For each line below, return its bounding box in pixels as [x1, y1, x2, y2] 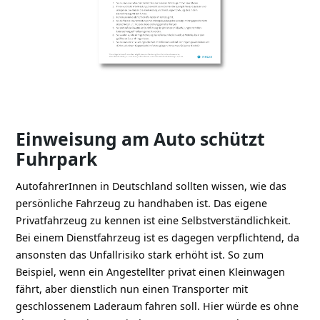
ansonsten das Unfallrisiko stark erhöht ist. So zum [16, 247, 264, 261]
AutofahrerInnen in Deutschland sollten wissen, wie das [16, 179, 287, 193]
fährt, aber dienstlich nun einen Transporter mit [16, 281, 249, 296]
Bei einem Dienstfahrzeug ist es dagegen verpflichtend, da [16, 230, 300, 244]
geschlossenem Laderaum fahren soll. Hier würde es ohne [16, 299, 299, 313]
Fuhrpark [16, 146, 98, 171]
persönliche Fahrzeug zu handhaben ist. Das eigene [16, 196, 268, 210]
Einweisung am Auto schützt [16, 126, 266, 151]
